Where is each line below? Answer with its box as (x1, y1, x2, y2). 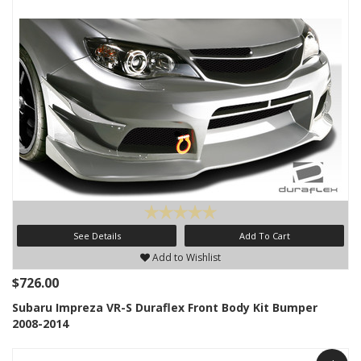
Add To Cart (239, 230, 290, 242)
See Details (73, 230, 121, 242)
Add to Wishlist (150, 251, 221, 264)
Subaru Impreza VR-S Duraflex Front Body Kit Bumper (12, 300, 317, 315)
